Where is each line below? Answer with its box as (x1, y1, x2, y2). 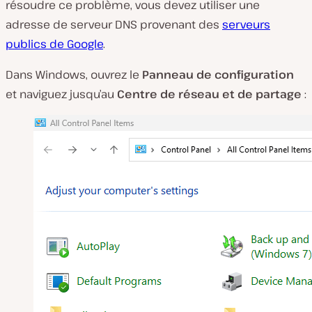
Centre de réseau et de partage (117, 86, 304, 102)
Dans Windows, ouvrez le (6, 67, 142, 83)
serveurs (222, 17, 270, 33)
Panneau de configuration (142, 67, 294, 83)
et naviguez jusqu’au (6, 86, 117, 102)
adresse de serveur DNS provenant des (6, 17, 222, 33)
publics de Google (6, 36, 103, 52)
